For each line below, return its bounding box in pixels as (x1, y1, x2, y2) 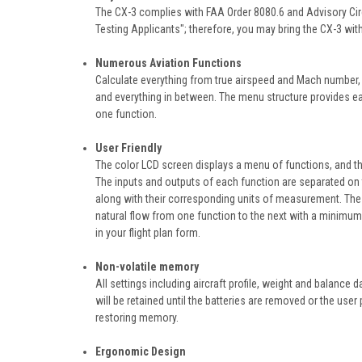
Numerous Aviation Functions (95, 56, 242, 69)
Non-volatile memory (95, 259, 200, 273)
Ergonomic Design (95, 344, 187, 358)
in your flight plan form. (95, 225, 201, 239)
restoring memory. (95, 310, 179, 324)
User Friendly (95, 141, 162, 154)
